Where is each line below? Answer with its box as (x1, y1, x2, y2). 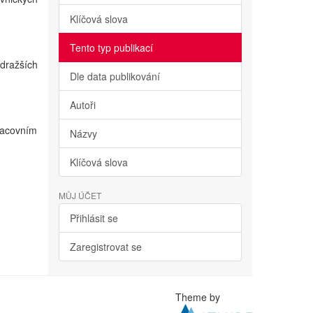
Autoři (69, 98, 96, 112)
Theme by (175, 290, 224, 304)
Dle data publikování (69, 69, 160, 83)
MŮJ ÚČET (58, 189, 101, 201)
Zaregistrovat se (69, 240, 142, 254)
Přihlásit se (69, 211, 118, 225)
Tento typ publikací (69, 41, 153, 54)
